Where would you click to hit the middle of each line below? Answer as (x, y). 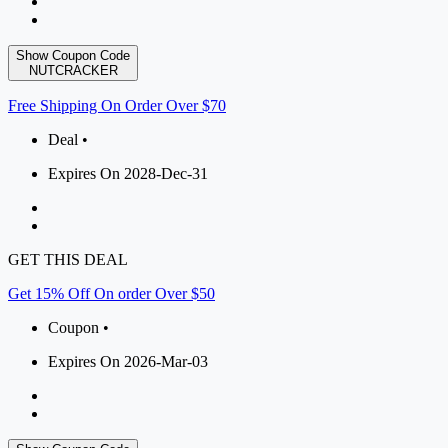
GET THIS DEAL (68, 260)
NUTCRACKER (73, 71)
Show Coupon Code (73, 56)
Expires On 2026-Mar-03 (128, 362)
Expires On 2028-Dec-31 (128, 174)
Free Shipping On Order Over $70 (117, 106)
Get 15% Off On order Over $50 (111, 294)
